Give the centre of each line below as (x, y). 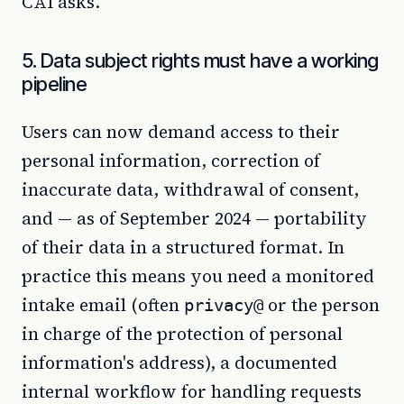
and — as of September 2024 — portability (194, 218)
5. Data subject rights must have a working (200, 60)
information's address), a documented (179, 363)
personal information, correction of (171, 161)
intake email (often (103, 305)
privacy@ (224, 305)
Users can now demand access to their (181, 132)
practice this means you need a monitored (198, 276)
